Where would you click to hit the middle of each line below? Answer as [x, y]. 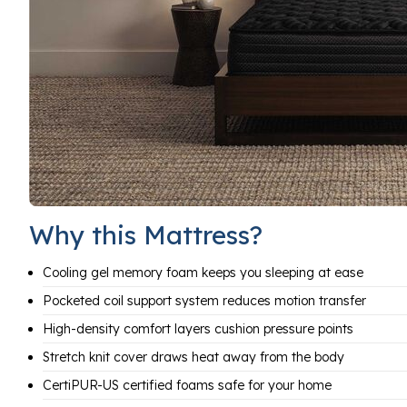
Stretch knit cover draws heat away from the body [194, 357]
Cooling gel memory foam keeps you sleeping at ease [203, 273]
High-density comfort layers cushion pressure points [198, 329]
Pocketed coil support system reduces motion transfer [204, 301]
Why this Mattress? [146, 235]
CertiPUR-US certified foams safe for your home [187, 385]
